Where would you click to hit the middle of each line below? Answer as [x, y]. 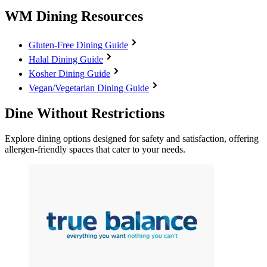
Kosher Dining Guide [69, 73]
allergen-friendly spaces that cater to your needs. [95, 149]
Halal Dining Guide [66, 59]
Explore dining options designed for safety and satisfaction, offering [132, 138]
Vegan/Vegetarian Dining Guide [89, 88]
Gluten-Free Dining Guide [78, 45]
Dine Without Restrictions [85, 113]
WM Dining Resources [74, 16]
